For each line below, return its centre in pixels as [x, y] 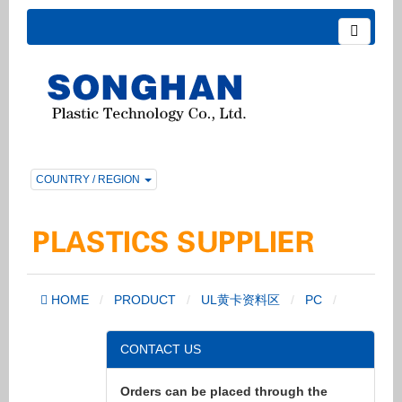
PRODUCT [145, 300]
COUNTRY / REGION [89, 179]
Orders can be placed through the [224, 391]
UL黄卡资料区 [240, 300]
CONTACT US [161, 349]
